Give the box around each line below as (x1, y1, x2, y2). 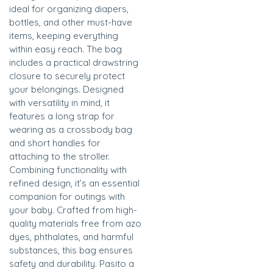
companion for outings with (9, 191, 125, 203)
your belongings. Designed (9, 83, 124, 96)
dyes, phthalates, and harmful (9, 231, 133, 243)
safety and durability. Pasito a (9, 258, 134, 270)
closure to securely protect (9, 70, 125, 82)
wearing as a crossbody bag (9, 124, 132, 136)
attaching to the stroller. (9, 151, 110, 163)
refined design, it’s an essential (9, 177, 140, 190)
